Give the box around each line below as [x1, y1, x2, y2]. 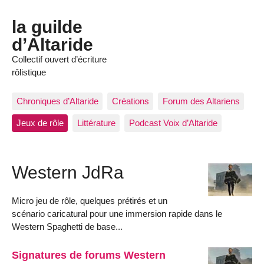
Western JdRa [12, 162, 124, 183]
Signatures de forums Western [12, 248, 166, 261]
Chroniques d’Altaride [16, 95, 98, 106]
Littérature [77, 118, 115, 128]
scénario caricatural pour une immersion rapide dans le [12, 208, 222, 219]
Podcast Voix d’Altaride [128, 118, 217, 128]
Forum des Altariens [162, 95, 240, 106]
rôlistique [12, 67, 46, 78]
